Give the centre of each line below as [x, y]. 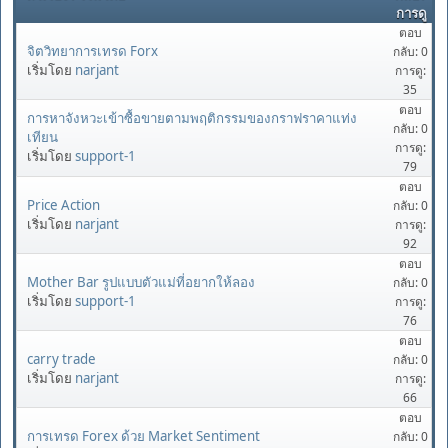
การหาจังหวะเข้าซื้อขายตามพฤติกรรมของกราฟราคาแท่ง [192, 118]
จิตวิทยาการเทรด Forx [92, 50]
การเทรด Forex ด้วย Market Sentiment [143, 435]
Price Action [63, 204]
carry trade [61, 358]
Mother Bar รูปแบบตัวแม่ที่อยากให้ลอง [141, 281]
